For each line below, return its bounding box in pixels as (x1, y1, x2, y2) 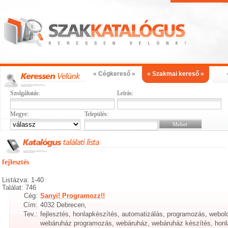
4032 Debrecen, (40, 201, 87, 209)
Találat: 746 (2, 184, 37, 191)
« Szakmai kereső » (147, 70, 204, 77)
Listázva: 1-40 (2, 176, 44, 184)
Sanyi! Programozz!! (40, 192, 105, 199)
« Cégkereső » (93, 70, 135, 77)
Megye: (10, 110, 28, 118)
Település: (84, 110, 108, 118)
